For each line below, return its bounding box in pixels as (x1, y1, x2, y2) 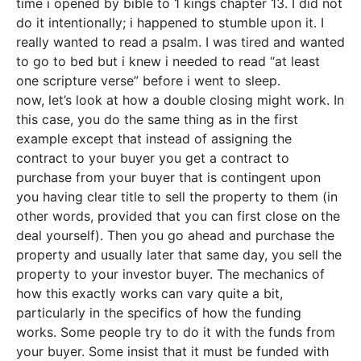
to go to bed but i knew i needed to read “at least (16, 53, 320, 69)
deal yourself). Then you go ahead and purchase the (16, 227, 334, 243)
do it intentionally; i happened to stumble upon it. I (16, 15, 324, 31)
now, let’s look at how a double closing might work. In (16, 92, 344, 108)
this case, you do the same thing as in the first (16, 111, 298, 127)
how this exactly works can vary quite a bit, (16, 285, 283, 301)
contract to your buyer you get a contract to (16, 150, 289, 166)
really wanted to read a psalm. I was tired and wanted (16, 34, 345, 50)
